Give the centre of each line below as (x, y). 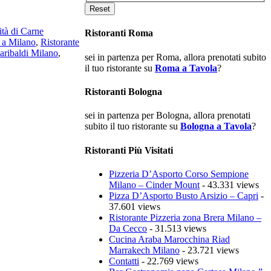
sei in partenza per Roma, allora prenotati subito (175, 57)
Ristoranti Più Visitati (129, 150)
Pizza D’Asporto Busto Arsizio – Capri (184, 195)
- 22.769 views (169, 261)
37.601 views (135, 206)
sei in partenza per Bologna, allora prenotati (168, 116)
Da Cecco (128, 228)
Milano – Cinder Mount (154, 184)
